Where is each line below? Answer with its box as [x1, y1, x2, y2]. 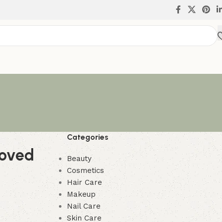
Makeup [66, 190, 96, 199]
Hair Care [66, 178, 102, 187]
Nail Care [66, 202, 101, 211]
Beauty [66, 154, 92, 163]
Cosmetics [66, 166, 104, 175]
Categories [66, 132, 109, 142]
